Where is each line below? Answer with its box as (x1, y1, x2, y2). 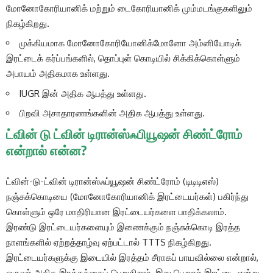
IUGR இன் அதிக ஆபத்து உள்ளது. (19, 87, 146, 99)
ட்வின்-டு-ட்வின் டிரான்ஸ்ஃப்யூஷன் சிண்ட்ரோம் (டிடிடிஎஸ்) (6, 175, 219, 187)
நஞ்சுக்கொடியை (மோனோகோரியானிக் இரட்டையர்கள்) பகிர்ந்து (6, 190, 249, 202)
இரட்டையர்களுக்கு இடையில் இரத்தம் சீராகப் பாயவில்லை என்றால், (6, 251, 258, 263)
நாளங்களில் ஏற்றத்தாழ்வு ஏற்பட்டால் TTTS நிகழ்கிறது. (6, 236, 211, 248)
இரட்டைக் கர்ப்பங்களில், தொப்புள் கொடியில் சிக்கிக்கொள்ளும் (6, 52, 240, 65)
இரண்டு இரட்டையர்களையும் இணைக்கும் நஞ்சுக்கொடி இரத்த (6, 221, 240, 233)
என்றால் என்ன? (6, 141, 87, 158)
